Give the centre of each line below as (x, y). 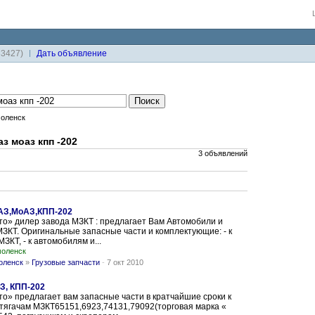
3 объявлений (223, 153)
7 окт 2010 (125, 262)
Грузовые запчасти (66, 262)
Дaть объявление (72, 53)
